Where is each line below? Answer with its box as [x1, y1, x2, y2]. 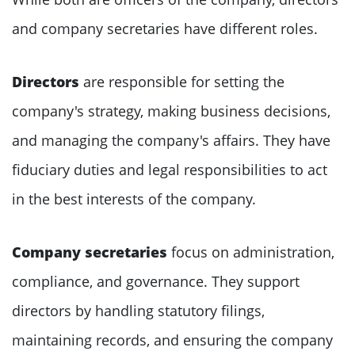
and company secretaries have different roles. [12, 18, 318, 38]
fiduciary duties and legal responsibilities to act [12, 159, 327, 179]
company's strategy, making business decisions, [12, 101, 330, 120]
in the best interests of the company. [12, 189, 256, 208]
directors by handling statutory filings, [12, 300, 265, 320]
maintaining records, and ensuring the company [12, 330, 333, 349]
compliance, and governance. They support [12, 271, 300, 291]
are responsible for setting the [83, 71, 284, 91]
